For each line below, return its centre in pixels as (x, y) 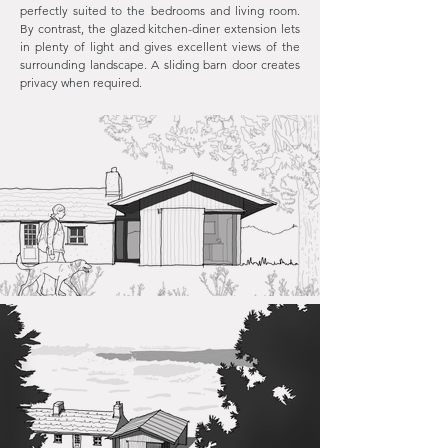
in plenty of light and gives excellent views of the (160, 46)
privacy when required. (81, 82)
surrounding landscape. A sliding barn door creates (160, 64)
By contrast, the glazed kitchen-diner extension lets (160, 28)
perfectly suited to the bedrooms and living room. (160, 10)
